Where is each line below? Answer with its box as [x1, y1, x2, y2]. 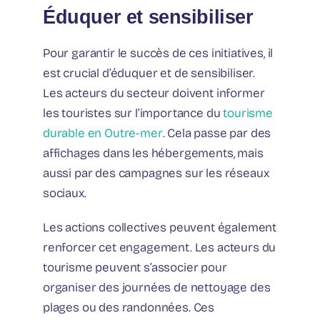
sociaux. [43, 185, 86, 201]
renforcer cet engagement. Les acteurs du [43, 239, 276, 255]
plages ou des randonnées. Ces [43, 299, 215, 315]
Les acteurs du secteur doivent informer [43, 85, 265, 101]
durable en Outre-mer [43, 125, 163, 141]
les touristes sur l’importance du [43, 105, 224, 121]
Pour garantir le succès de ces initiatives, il [43, 45, 274, 61]
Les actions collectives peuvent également [43, 219, 277, 235]
